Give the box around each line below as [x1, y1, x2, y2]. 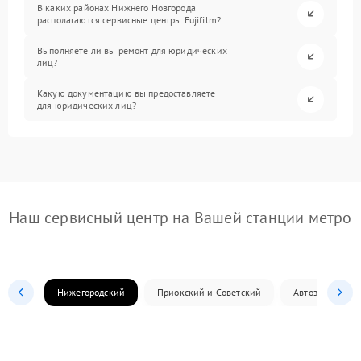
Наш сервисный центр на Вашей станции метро [9, 206, 352, 228]
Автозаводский [293, 285, 359, 298]
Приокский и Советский [156, 285, 262, 298]
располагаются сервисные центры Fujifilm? [37, 14, 221, 27]
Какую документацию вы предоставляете [37, 87, 216, 100]
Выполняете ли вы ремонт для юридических [37, 44, 227, 57]
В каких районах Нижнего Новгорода [37, 2, 196, 15]
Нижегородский [57, 285, 125, 298]
